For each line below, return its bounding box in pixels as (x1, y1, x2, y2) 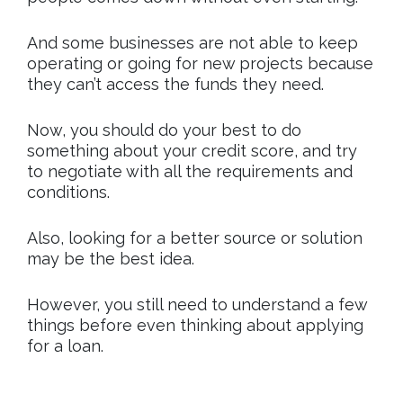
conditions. (27, 183, 110, 201)
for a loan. (27, 336, 103, 355)
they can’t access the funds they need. (27, 75, 324, 94)
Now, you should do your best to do (27, 121, 301, 139)
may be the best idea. (27, 249, 194, 268)
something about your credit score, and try (27, 141, 357, 160)
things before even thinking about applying (27, 316, 363, 335)
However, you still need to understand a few (27, 295, 367, 314)
